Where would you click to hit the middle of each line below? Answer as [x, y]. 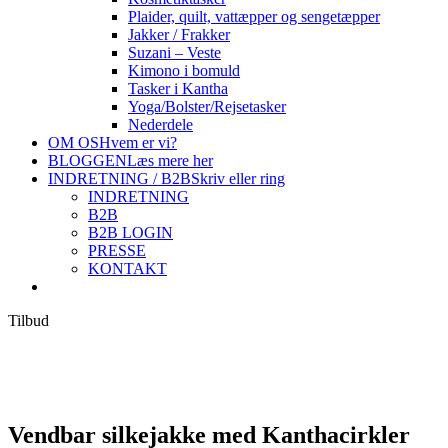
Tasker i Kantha [178, 88]
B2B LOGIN [130, 232]
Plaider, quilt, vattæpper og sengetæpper [254, 16]
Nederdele [160, 124]
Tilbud [28, 320]
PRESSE [117, 250]
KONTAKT [127, 268]
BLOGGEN [87, 160]
